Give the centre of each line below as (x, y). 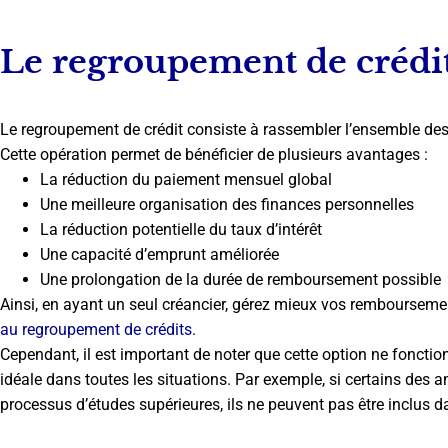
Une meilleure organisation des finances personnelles (227, 205)
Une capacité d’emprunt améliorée (159, 255)
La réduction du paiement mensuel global (186, 180)
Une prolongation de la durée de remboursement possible (240, 280)
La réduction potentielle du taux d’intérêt (181, 230)
